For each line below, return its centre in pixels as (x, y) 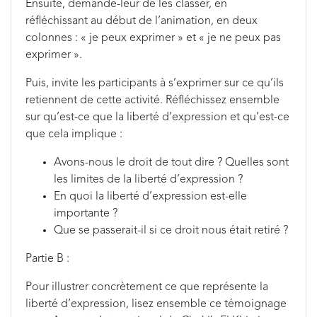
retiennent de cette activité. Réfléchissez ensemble (152, 100)
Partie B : (47, 259)
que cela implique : (74, 134)
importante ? (86, 214)
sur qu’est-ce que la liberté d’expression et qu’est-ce (157, 117)
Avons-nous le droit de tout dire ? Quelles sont (171, 163)
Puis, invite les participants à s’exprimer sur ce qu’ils (155, 83)
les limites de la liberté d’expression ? (148, 180)
